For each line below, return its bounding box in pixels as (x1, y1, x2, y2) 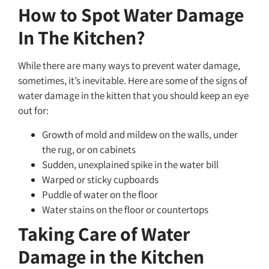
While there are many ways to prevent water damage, (18, 59, 240, 73)
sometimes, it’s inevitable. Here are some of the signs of (18, 74, 247, 88)
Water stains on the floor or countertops (42, 202, 208, 216)
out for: (18, 104, 49, 118)
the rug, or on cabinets (42, 142, 136, 156)
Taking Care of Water (18, 220, 190, 246)
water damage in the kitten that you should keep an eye (18, 89, 249, 103)
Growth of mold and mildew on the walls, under (42, 127, 238, 141)
